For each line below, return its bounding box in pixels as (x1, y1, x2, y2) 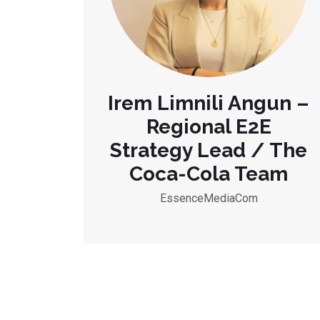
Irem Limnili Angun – (108, 91, 309, 115)
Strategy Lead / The (110, 139, 307, 162)
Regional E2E (146, 115, 271, 139)
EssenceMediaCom (159, 191, 258, 205)
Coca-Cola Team (129, 162, 288, 186)
